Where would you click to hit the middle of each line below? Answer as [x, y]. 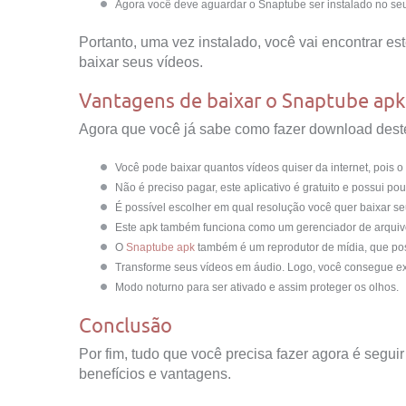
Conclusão [126, 325]
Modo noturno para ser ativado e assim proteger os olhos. [257, 287]
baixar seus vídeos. [141, 62]
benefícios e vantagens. [155, 373]
